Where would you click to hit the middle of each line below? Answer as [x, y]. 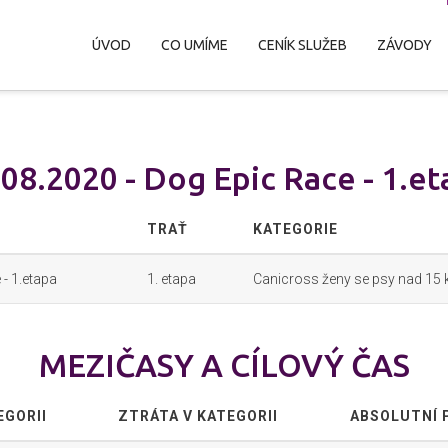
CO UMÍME [194, 45]
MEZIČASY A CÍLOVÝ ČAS [224, 365]
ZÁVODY [404, 45]
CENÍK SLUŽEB [302, 45]
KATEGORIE [295, 229]
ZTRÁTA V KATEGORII [198, 416]
